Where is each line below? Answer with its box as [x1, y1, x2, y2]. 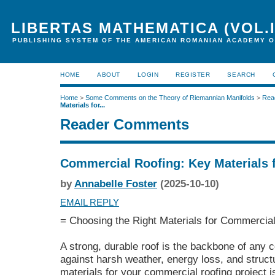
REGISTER [176, 71, 211, 78]
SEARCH [227, 71, 255, 78]
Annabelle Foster [74, 178, 157, 190]
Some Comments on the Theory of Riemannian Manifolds [85, 94, 255, 102]
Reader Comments [60, 116, 189, 133]
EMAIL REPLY [60, 197, 119, 207]
